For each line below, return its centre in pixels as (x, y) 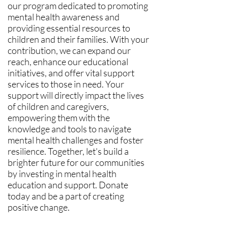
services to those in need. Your (66, 84)
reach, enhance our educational (68, 62)
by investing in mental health (62, 174)
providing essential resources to (69, 28)
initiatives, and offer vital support (71, 73)
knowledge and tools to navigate (69, 129)
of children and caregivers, (58, 106)
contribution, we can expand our (69, 50)
